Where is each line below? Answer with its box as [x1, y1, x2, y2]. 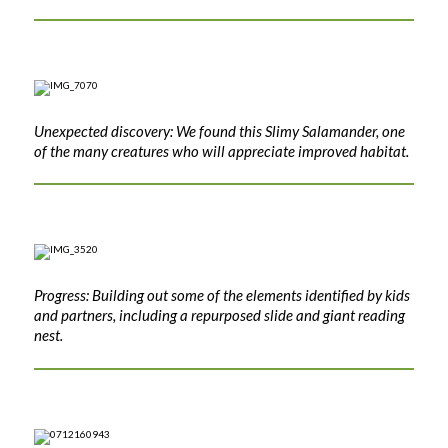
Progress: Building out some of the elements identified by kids [33, 286, 410, 305]
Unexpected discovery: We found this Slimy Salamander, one [33, 121, 405, 140]
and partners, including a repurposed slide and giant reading [33, 306, 405, 325]
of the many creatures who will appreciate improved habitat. [33, 141, 409, 160]
